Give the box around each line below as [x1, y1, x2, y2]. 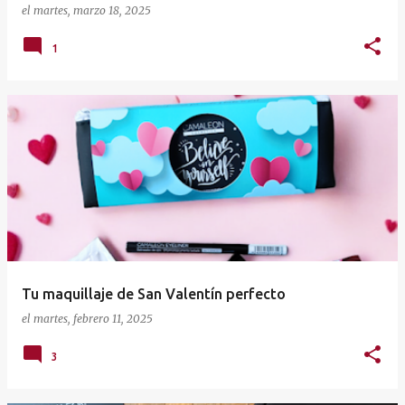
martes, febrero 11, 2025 [33, 312, 153, 326]
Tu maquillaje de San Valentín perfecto [22, 286, 286, 303]
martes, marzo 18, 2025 [33, 4, 151, 18]
